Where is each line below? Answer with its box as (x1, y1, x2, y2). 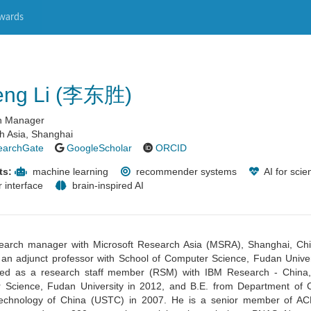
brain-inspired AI (69, 180, 144, 191)
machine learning (30, 166, 108, 177)
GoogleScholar (67, 142, 132, 153)
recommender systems (133, 166, 237, 177)
